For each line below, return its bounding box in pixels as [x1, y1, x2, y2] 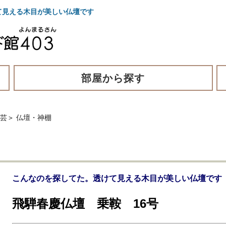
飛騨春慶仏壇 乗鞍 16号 [12, 196, 158, 210]
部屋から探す [81, 72, 145, 84]
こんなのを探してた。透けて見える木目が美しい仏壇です [12, 174, 222, 183]
